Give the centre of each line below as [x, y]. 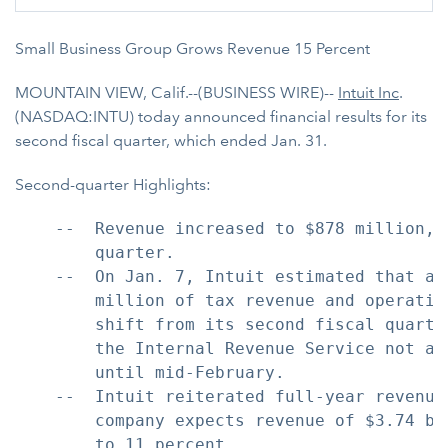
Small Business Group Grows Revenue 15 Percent [192, 48]
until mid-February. [150, 372]
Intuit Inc [368, 92]
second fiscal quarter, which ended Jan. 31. [171, 140]
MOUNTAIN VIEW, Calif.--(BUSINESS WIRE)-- [176, 92]
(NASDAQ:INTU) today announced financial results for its [221, 116]
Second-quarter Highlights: [113, 184]
